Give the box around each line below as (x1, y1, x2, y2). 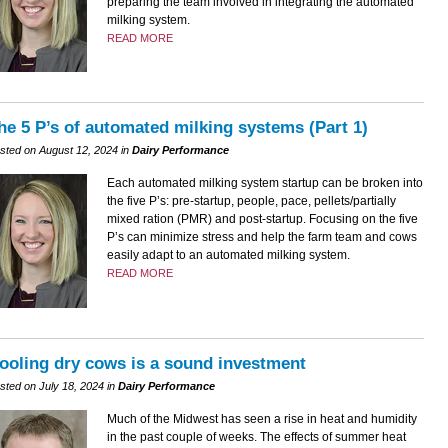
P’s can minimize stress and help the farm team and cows (106, 230, 417, 245)
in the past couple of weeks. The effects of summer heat (106, 429, 406, 444)
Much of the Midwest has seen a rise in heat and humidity (106, 411, 417, 426)
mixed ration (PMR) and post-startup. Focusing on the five (106, 212, 418, 227)
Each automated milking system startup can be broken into (106, 176, 423, 191)
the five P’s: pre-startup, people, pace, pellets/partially (106, 194, 396, 209)
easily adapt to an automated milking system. (106, 248, 350, 263)
